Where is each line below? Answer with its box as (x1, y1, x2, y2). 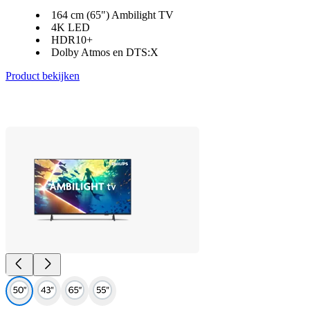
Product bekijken (6, 70, 80, 82)
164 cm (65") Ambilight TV (51, 9, 174, 21)
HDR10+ (51, 34, 93, 46)
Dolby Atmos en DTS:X (51, 46, 158, 58)
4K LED (51, 21, 90, 33)
